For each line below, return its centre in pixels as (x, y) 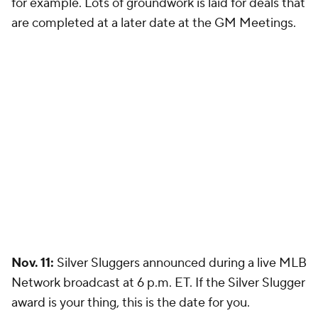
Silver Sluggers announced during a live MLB (180, 263)
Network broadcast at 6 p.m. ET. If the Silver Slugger (158, 283)
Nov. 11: (33, 263)
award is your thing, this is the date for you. (133, 303)
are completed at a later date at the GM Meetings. (158, 23)
